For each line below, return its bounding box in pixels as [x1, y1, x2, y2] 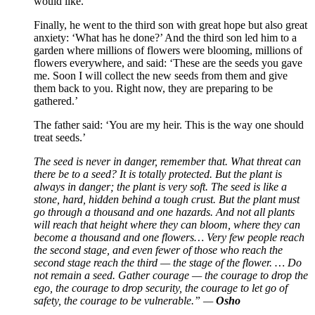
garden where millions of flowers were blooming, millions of [34, 44, 302, 56]
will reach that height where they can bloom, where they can [34, 218, 300, 231]
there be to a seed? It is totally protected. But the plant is [34, 167, 282, 180]
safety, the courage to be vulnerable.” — [34, 294, 216, 307]
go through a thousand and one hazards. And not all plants [34, 205, 295, 218]
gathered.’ [34, 94, 78, 107]
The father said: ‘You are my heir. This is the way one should [34, 118, 304, 131]
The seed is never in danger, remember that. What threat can [34, 155, 301, 167]
